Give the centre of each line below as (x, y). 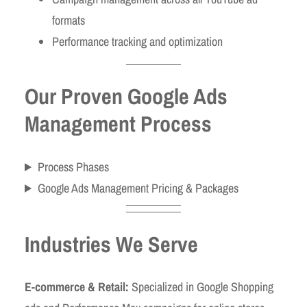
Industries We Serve (111, 244)
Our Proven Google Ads (126, 97)
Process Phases (74, 167)
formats (69, 20)
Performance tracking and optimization (137, 41)
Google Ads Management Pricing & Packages (138, 188)
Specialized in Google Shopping (201, 287)
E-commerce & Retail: (77, 287)
